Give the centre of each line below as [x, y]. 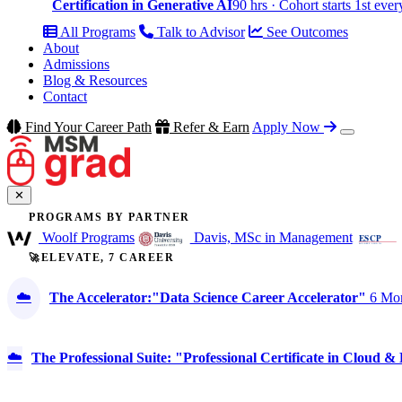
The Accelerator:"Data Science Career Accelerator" [208, 298]
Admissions [76, 64]
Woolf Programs [87, 237]
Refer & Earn [210, 127]
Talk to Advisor [199, 31]
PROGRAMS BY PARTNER [109, 217]
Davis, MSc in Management [271, 237]
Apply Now [288, 127]
